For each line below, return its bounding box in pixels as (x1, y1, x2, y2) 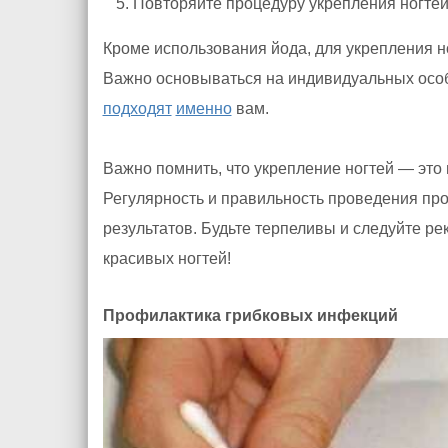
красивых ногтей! (102, 250, 231, 268)
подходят (102, 100, 172, 118)
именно (175, 100, 232, 118)
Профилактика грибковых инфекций (102, 307, 398, 325)
